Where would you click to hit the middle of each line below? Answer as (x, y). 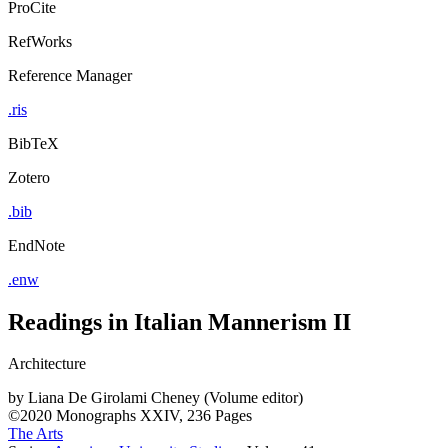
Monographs (96, 416)
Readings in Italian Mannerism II (179, 321)
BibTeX (33, 143)
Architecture (47, 364)
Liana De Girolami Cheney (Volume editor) (165, 398)
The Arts (35, 434)
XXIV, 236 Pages (196, 416)
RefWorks (40, 41)
